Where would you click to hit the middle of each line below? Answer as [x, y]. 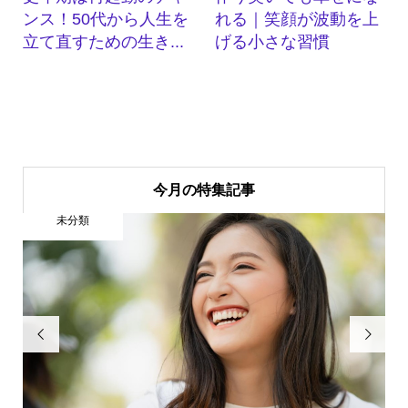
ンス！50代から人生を [105, 19]
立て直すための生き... [103, 41]
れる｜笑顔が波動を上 [297, 19]
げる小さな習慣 [273, 41]
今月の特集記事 [204, 189]
